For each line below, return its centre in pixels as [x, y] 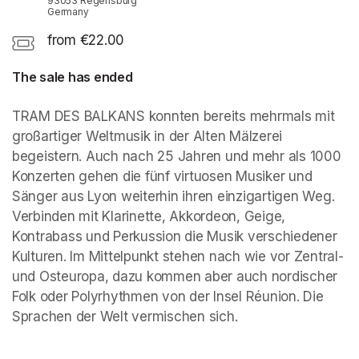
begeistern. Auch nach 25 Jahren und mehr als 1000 [177, 157]
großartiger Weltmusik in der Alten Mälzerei [147, 137]
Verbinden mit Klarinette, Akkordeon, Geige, [149, 217]
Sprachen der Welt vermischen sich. [125, 317]
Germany [68, 12]
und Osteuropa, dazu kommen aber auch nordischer [175, 277]
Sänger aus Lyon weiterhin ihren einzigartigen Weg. [173, 197]
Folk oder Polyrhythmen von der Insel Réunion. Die [168, 297]
